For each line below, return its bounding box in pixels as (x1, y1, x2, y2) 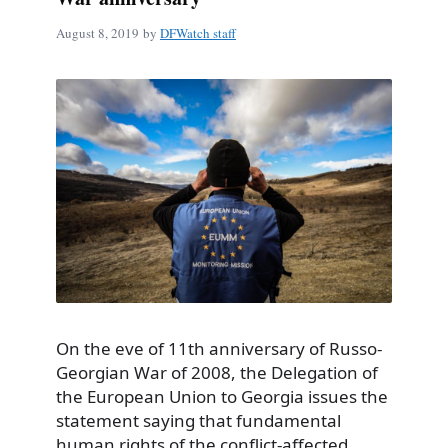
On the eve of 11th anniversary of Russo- (56, 336, 382, 360)
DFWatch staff (160, 23, 236, 42)
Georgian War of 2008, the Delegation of (56, 360, 378, 384)
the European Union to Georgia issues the (56, 384, 388, 408)
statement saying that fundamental (56, 408, 341, 432)
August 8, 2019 (56, 23, 139, 42)
